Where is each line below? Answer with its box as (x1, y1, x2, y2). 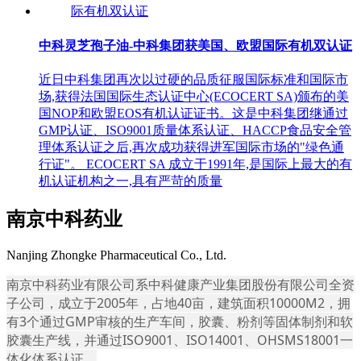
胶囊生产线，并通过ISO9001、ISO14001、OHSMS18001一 (6, 330, 353, 349)
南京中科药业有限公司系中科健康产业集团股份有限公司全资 (6, 275, 355, 293)
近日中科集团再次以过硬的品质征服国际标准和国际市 (39, 72, 348, 86)
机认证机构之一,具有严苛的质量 (39, 173, 222, 188)
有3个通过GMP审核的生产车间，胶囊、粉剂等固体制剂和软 (6, 312, 353, 330)
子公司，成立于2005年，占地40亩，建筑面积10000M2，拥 (6, 293, 351, 312)
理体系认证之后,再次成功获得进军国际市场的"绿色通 (39, 139, 344, 154)
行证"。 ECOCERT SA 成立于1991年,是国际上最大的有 (39, 156, 352, 171)
